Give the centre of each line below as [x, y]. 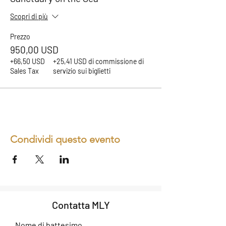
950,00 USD [34, 50]
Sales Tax [24, 71]
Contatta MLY [81, 205]
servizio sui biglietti [81, 71]
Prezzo [20, 37]
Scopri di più [29, 17]
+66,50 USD [27, 62]
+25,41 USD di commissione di [98, 62]
